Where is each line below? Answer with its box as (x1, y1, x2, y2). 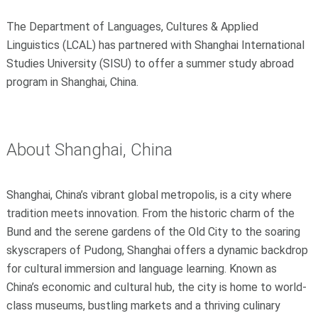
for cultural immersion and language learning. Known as (6, 261, 277, 275)
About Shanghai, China (6, 140, 172, 160)
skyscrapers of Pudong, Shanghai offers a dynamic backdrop (6, 243, 308, 257)
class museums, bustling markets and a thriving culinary (6, 298, 280, 312)
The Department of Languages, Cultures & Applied (6, 20, 258, 34)
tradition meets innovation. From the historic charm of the (6, 206, 295, 220)
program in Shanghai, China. (6, 75, 138, 89)
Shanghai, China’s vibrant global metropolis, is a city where (6, 187, 292, 202)
